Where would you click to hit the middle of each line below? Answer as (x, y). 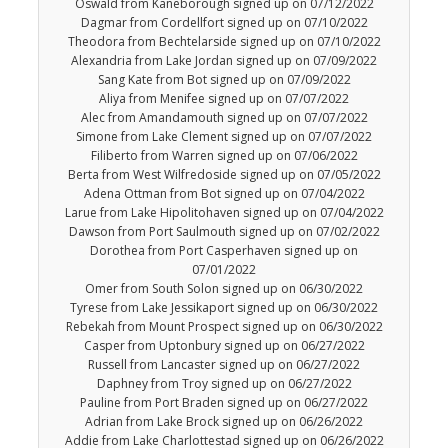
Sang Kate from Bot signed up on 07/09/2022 (224, 80)
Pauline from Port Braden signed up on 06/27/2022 (224, 403)
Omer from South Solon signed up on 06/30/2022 (224, 289)
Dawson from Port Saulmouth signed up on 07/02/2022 (224, 232)
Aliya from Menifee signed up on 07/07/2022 (224, 99)
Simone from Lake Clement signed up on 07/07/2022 (224, 137)
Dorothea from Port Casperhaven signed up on (224, 251)
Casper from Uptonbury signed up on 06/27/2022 (224, 346)
